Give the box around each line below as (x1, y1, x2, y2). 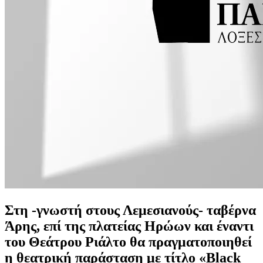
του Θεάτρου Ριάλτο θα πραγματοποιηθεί (5, 234, 252, 249)
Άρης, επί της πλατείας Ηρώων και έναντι (5, 218, 254, 234)
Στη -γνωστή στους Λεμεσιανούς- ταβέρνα (5, 202, 256, 218)
